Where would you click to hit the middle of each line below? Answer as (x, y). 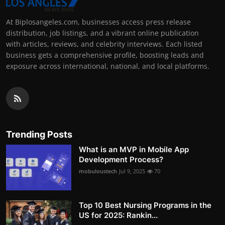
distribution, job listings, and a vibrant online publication (102, 33)
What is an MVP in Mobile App (134, 150)
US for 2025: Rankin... (118, 215)
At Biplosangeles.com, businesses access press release (98, 22)
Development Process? (121, 160)
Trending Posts (39, 135)
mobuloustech (98, 171)
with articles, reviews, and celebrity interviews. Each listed (104, 44)
